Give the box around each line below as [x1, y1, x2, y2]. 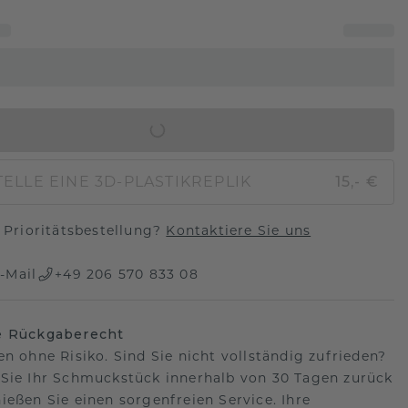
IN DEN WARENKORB [56, 121, 236, 138]
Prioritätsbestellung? [3, 222, 167, 239]
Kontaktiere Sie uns [166, 222, 311, 239]
